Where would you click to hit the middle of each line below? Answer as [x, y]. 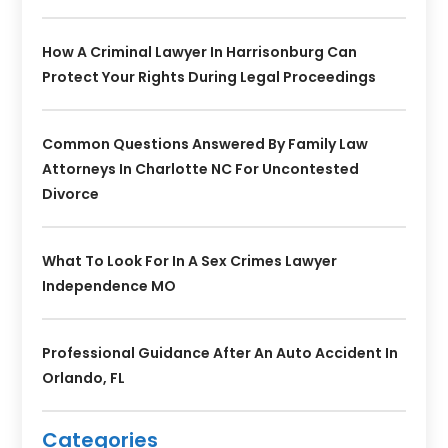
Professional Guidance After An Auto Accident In [220, 352]
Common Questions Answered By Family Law [205, 143]
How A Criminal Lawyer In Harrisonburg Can [200, 51]
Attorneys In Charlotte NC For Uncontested [201, 168]
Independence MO [109, 285]
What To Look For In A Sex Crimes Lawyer [190, 260]
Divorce [71, 193]
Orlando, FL [84, 377]
